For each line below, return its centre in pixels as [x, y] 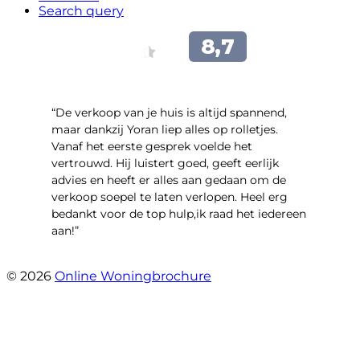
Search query [81, 10]
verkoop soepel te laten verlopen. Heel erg [170, 196]
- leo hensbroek [97, 259]
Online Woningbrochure [133, 276]
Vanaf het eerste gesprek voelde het [152, 146]
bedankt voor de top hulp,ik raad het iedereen [179, 213]
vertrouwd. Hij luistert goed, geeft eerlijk [165, 163]
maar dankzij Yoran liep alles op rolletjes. [165, 129]
